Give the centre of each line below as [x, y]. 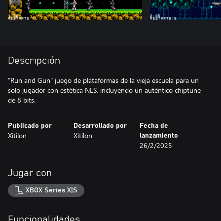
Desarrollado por [100, 126]
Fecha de [154, 126]
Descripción [34, 61]
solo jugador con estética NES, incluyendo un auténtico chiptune [104, 90]
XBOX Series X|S [52, 190]
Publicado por [30, 126]
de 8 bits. [22, 100]
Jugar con [30, 173]
